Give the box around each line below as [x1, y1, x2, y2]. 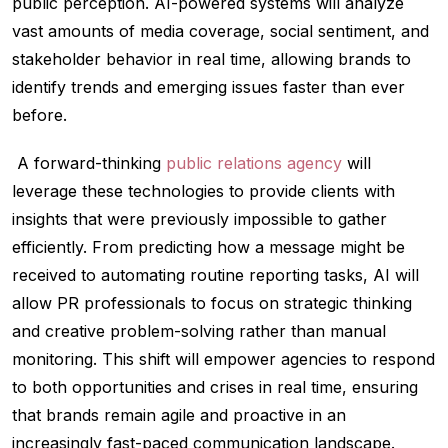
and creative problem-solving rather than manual [12, 321, 386, 342]
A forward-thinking [12, 153, 166, 174]
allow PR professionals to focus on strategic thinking [12, 293, 412, 314]
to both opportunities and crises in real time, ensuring [12, 377, 418, 398]
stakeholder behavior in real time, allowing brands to [12, 49, 411, 70]
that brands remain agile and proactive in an [12, 405, 346, 426]
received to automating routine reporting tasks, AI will [12, 265, 419, 286]
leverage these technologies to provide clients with [12, 181, 395, 202]
